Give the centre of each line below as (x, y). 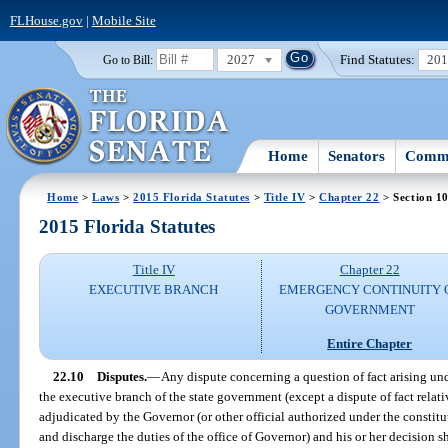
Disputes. (121, 376)
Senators (357, 155)
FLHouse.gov (46, 20)
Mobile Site (123, 20)
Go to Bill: (127, 59)
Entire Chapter (370, 343)
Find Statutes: (378, 59)
